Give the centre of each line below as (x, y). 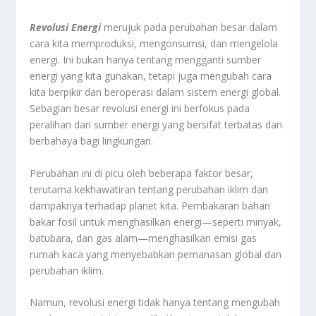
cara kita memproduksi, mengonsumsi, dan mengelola (154, 44)
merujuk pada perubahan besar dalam (189, 28)
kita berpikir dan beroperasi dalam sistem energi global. (156, 92)
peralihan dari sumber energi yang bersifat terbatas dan (156, 125)
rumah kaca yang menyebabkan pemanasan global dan (156, 254)
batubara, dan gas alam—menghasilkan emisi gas (144, 238)
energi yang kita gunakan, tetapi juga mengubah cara (151, 76)
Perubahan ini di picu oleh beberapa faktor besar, (142, 173)
